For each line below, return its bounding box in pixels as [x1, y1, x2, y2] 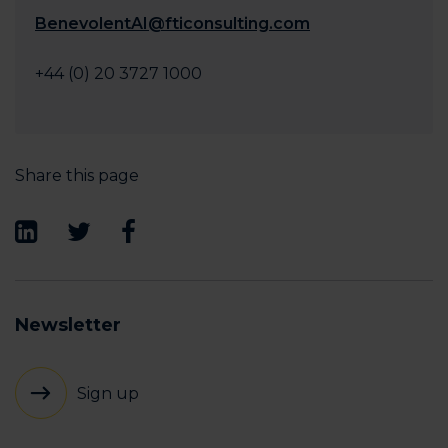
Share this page [15, 166, 139, 185]
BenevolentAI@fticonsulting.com [35, 14, 310, 33]
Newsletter [15, 314, 121, 336]
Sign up [77, 383, 139, 403]
